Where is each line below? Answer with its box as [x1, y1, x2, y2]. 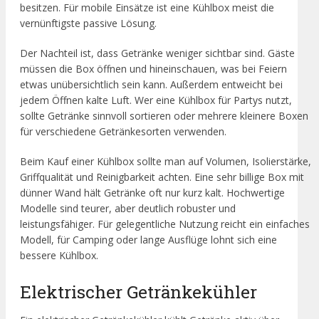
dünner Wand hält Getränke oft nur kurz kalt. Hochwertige [20, 186, 285, 200]
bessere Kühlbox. [20, 249, 98, 263]
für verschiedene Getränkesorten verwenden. [20, 125, 226, 139]
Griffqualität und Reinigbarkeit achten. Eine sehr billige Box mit [20, 170, 304, 184]
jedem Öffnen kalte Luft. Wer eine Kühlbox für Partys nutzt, [20, 93, 292, 108]
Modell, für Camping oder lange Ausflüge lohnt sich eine [20, 233, 277, 247]
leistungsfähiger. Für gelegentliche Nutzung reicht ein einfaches [20, 217, 310, 231]
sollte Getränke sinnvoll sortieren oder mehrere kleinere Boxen [20, 109, 308, 123]
